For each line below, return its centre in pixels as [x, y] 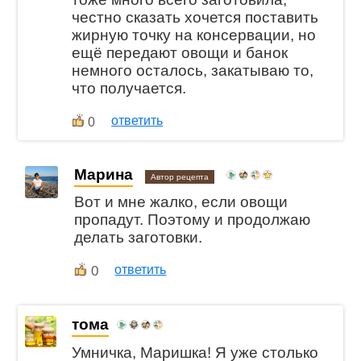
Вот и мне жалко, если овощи [181, 202]
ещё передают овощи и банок [180, 52]
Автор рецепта [180, 176]
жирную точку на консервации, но [194, 35]
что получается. [129, 88]
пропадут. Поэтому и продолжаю [193, 220]
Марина [104, 174]
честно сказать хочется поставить [195, 17]
